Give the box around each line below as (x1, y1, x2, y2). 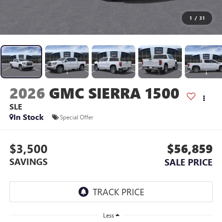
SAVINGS (9, 155, 48, 167)
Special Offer (59, 112, 93, 121)
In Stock (13, 111, 44, 122)
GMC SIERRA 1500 (49, 83, 179, 103)
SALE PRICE (165, 156, 213, 168)
